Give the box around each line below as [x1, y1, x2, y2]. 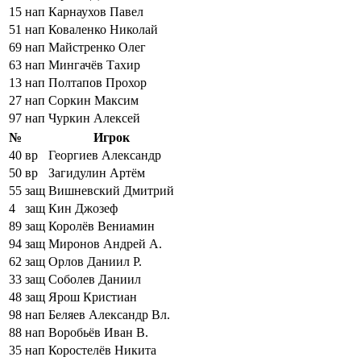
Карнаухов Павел [48, 4, 143, 19]
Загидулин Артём [48, 165, 145, 180]
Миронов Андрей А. [48, 236, 162, 251]
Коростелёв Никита [48, 342, 156, 357]
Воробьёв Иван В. [48, 325, 148, 339]
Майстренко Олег [48, 39, 146, 54]
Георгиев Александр [48, 147, 161, 162]
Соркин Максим [48, 93, 139, 107]
